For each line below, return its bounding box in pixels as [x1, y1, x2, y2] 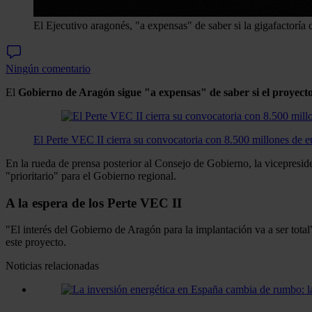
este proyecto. [6, 236, 66, 249]
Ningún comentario [6, 62, 91, 75]
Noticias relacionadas [6, 260, 99, 272]
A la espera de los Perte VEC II [6, 195, 182, 210]
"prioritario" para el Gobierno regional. [6, 169, 176, 182]
